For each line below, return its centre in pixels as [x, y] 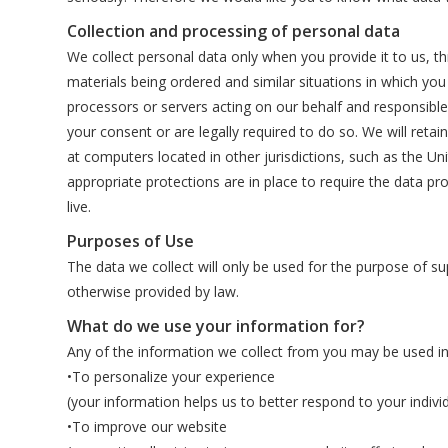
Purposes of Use [131, 241]
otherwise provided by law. [153, 291]
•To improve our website [147, 426]
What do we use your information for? [216, 326]
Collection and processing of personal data [234, 31]
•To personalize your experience [171, 376]
